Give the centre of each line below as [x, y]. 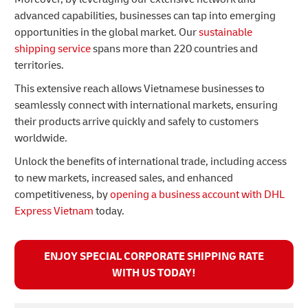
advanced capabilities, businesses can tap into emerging [145, 16]
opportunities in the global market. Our [107, 33]
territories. [40, 66]
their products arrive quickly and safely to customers [136, 122]
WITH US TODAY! [154, 273]
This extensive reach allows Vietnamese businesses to [140, 89]
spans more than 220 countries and [174, 49]
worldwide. [41, 139]
